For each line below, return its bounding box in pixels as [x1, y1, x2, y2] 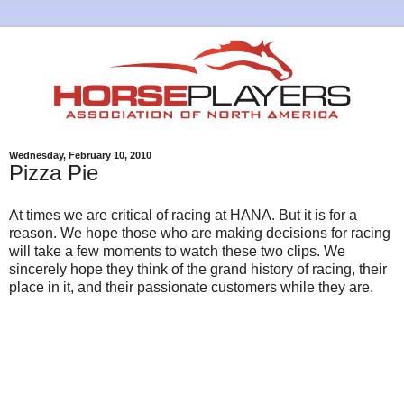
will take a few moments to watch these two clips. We [9, 243, 345, 260]
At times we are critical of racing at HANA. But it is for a [9, 207, 357, 224]
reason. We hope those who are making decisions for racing [9, 225, 390, 242]
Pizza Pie [9, 160, 98, 185]
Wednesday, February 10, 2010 [9, 149, 151, 161]
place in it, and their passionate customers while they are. [9, 280, 373, 296]
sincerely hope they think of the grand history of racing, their [9, 262, 387, 278]
